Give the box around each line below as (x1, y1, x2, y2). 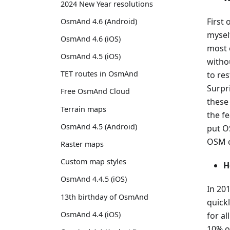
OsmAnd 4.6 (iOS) (61, 33, 121, 44)
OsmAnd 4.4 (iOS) (61, 209, 121, 219)
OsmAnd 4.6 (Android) (61, 16, 137, 26)
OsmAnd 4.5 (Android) (61, 121, 137, 131)
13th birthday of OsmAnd (61, 191, 148, 202)
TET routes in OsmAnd (61, 69, 138, 79)
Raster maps (61, 139, 104, 149)
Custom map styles (61, 157, 126, 167)
